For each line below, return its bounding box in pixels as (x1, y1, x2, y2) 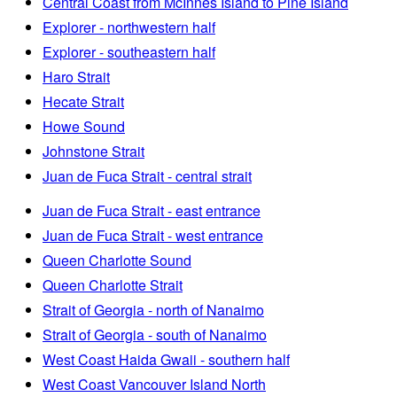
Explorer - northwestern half (43, 16, 215, 37)
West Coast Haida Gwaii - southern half (43, 348, 290, 370)
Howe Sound (43, 115, 125, 136)
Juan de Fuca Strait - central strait (43, 165, 252, 186)
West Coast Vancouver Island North (43, 373, 266, 394)
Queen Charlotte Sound (43, 249, 191, 270)
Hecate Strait (43, 90, 124, 112)
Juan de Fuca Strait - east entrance (43, 199, 261, 221)
